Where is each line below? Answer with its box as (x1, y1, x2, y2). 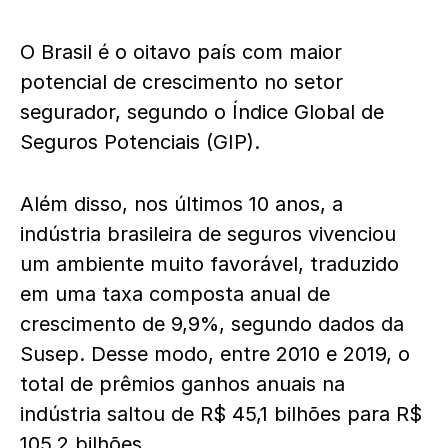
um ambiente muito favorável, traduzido (20, 251, 399, 276)
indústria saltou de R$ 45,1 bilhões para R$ (20, 401, 422, 426)
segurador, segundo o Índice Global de (20, 99, 384, 124)
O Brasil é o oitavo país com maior (20, 39, 342, 64)
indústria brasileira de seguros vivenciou (20, 221, 396, 246)
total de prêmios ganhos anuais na (20, 371, 345, 396)
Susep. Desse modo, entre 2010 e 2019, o (20, 341, 410, 366)
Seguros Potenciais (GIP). (20, 129, 260, 154)
